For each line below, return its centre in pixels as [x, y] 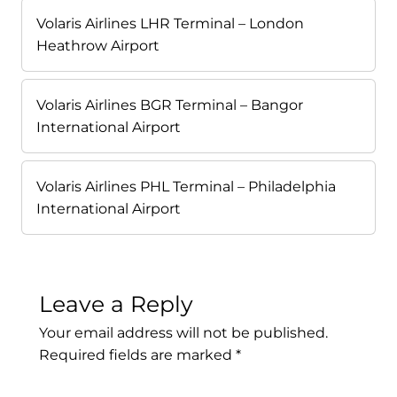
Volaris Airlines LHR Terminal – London [170, 24]
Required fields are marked [137, 355]
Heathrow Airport [98, 46]
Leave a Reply [116, 304]
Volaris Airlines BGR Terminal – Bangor [170, 105]
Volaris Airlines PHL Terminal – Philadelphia [186, 187]
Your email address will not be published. [183, 333]
